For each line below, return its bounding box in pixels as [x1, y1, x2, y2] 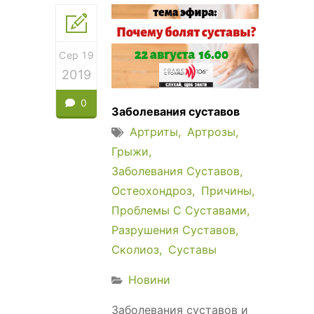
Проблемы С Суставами [111, 203, 247, 217]
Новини [128, 272, 170, 287]
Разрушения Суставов [111, 222, 235, 237]
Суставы [168, 242, 217, 257]
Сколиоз [111, 242, 159, 257]
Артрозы [187, 124, 235, 139]
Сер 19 [59, 48, 94, 61]
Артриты [130, 124, 178, 139]
